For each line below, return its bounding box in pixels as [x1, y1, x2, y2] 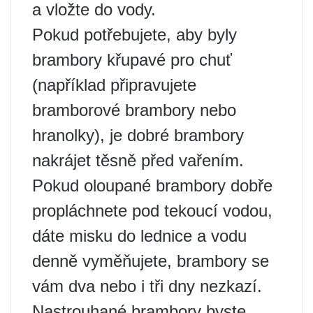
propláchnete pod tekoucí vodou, [32, 201, 272, 220]
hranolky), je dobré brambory [32, 126, 244, 145]
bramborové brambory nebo [32, 101, 236, 119]
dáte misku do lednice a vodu [32, 226, 247, 245]
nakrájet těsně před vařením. [32, 151, 244, 170]
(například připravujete [32, 75, 196, 94]
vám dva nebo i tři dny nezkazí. [32, 277, 262, 296]
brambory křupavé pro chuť [32, 50, 232, 69]
